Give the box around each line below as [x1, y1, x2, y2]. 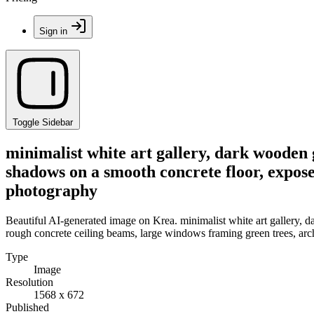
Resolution [6, 275, 53, 288]
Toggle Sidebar [13, 117, 73, 128]
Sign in [39, 26, 67, 36]
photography [6, 181, 97, 200]
